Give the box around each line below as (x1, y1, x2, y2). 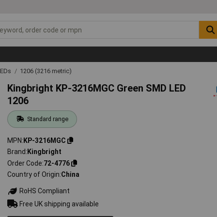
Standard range (27, 115, 68, 123)
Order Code (7, 159, 43, 167)
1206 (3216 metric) (20, 67, 72, 75)
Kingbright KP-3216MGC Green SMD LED (7, 82, 186, 94)
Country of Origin (7, 170, 60, 179)
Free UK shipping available (18, 200, 99, 208)
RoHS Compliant (18, 187, 70, 195)
